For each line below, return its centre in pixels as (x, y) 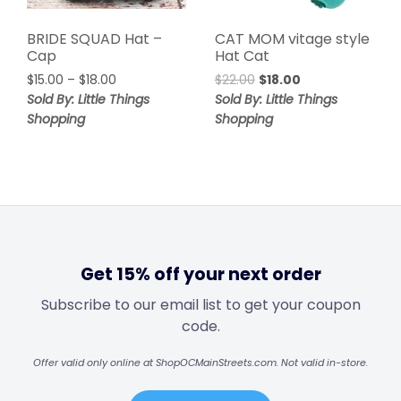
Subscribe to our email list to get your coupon (200, 304)
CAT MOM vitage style (292, 38)
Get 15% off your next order (200, 274)
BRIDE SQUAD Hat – (94, 38)
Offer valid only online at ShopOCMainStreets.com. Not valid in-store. (200, 362)
